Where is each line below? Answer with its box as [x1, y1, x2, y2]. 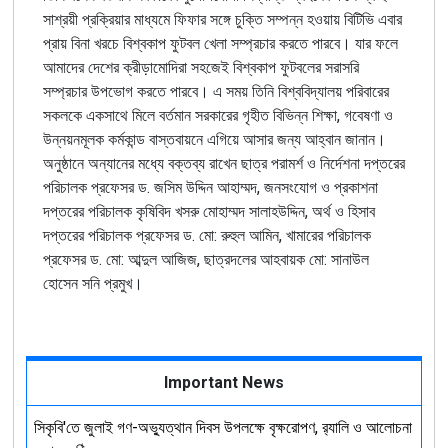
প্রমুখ [103, 273, 132, 293]
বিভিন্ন [272, 105, 308, 125]
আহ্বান [304, 129, 341, 149]
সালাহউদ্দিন [248, 201, 305, 221]
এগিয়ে [206, 129, 239, 149]
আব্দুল [127, 249, 157, 269]
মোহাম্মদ [202, 201, 245, 221]
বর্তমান [158, 105, 191, 125]
